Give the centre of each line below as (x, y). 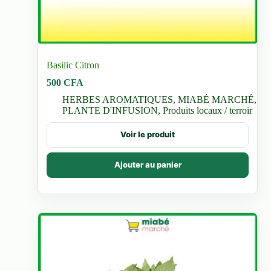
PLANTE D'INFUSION (110, 110)
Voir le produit (148, 135)
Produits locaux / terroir (208, 110)
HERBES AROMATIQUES (118, 99)
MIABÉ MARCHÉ (216, 99)
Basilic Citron (73, 65)
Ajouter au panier (148, 165)
